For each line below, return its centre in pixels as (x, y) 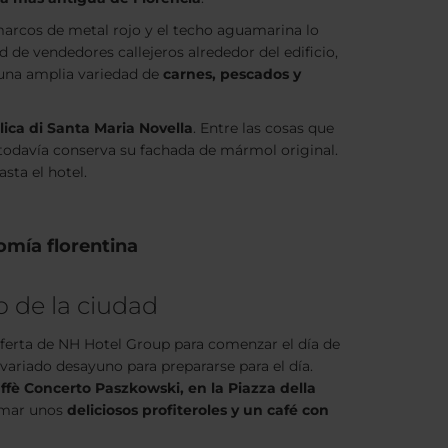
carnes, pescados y (232, 74)
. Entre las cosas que (263, 128)
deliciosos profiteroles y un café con (198, 410)
